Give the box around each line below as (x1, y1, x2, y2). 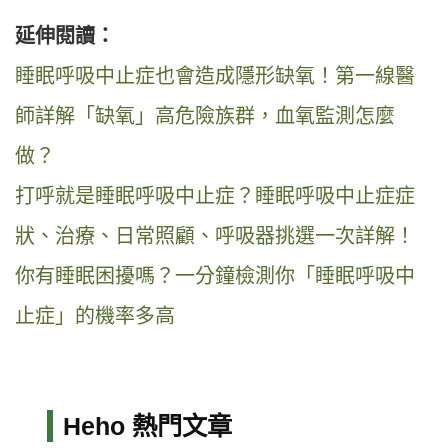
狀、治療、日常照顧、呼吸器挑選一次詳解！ (15, 225, 415, 248)
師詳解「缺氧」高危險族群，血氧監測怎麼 (15, 105, 395, 128)
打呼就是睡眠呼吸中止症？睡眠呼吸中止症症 (15, 185, 415, 208)
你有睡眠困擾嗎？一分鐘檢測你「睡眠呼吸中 (15, 265, 415, 288)
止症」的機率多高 (15, 305, 175, 328)
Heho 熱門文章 (62, 412, 232, 441)
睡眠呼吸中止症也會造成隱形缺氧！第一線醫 (15, 65, 415, 88)
